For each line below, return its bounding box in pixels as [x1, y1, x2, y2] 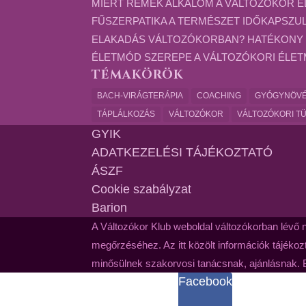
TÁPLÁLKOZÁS [97, 109, 156, 119]
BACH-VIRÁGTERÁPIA [97, 90, 184, 100]
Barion [92, 200, 128, 214]
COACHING [197, 90, 242, 100]
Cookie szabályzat [92, 182, 192, 196]
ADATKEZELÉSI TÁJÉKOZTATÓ [92, 145, 273, 159]
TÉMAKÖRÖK [92, 66, 184, 83]
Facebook [178, 274, 232, 288]
